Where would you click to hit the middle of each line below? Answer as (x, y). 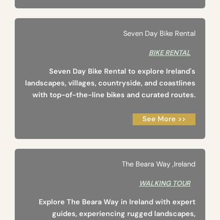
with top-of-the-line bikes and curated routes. (114, 95)
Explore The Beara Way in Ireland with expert (117, 202)
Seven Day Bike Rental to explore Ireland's (122, 72)
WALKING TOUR (165, 183)
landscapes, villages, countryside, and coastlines (110, 83)
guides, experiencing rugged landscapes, (124, 214)
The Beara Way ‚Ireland (159, 165)
